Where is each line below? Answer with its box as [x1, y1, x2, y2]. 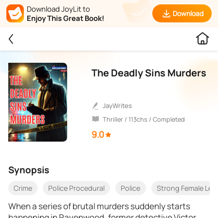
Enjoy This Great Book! [26, 13, 104, 23]
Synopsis [8, 163, 50, 177]
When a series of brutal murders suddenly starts [8, 200, 191, 212]
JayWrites [106, 101, 132, 110]
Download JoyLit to [26, 4, 90, 14]
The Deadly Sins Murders [91, 66, 206, 80]
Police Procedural [48, 183, 105, 193]
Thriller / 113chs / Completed [107, 114, 185, 124]
